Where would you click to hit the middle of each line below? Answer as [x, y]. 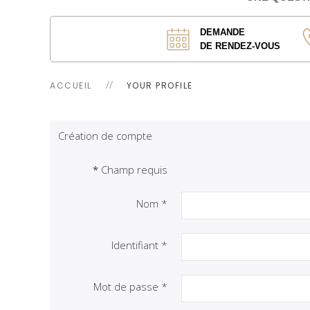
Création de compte [105, 136]
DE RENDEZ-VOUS [240, 46]
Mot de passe [126, 286]
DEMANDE [222, 32]
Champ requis [133, 170]
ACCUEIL [71, 85]
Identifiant [135, 245]
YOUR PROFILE [159, 85]
